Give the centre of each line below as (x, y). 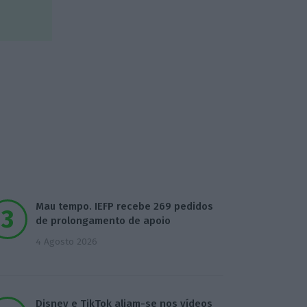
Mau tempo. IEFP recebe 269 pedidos (125, 206)
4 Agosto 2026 (67, 241)
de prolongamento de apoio (103, 220)
